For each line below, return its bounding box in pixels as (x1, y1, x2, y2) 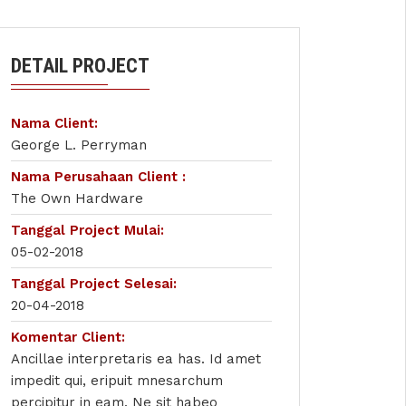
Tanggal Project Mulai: (11, 222, 164, 238)
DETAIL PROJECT (11, 54, 150, 77)
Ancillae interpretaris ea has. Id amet (11, 351, 261, 367)
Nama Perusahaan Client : (11, 169, 186, 185)
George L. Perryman (11, 137, 147, 153)
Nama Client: (11, 115, 98, 131)
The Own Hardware (11, 190, 143, 207)
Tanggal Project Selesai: (11, 275, 177, 292)
